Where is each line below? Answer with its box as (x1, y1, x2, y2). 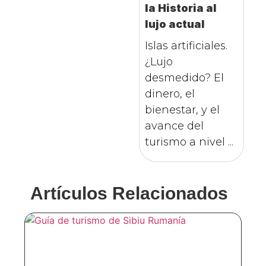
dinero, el (144, 87, 195, 101)
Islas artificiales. (144, 39, 227, 53)
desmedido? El (144, 71, 224, 85)
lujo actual (144, 18, 205, 31)
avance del (144, 119, 204, 133)
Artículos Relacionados (30, 183, 229, 203)
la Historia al (144, 2, 217, 15)
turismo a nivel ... (144, 135, 233, 149)
